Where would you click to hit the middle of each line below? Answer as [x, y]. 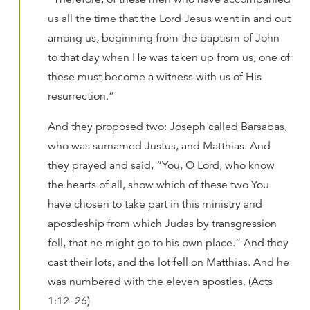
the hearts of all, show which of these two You [158, 185]
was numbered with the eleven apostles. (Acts [160, 282]
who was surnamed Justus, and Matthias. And [159, 146]
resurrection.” [81, 96]
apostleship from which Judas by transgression [162, 224]
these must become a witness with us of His [155, 77]
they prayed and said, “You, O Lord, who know [161, 165]
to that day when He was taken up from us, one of [169, 57]
